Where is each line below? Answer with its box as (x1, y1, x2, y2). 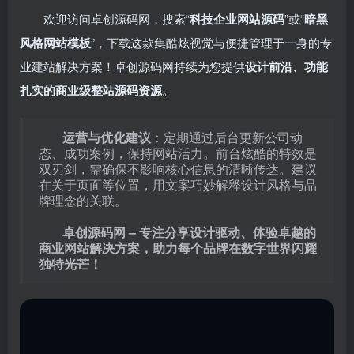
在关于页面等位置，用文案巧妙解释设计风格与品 (39, 175, 317, 194)
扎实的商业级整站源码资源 (20, 81, 162, 99)
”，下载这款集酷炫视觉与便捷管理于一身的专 (91, 34, 332, 51)
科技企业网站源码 (190, 10, 284, 28)
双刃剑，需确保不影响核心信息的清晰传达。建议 (39, 160, 317, 178)
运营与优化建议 (62, 128, 151, 146)
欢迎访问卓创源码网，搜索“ (43, 10, 190, 27)
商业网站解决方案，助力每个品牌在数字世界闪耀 (39, 239, 317, 257)
